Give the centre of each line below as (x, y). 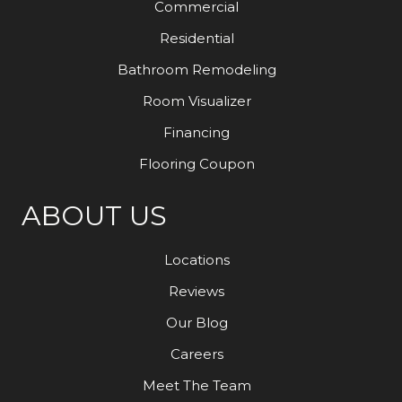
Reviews (197, 292)
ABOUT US (94, 216)
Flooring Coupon (197, 164)
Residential (197, 39)
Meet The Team (197, 386)
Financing (197, 133)
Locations (197, 260)
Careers (197, 354)
